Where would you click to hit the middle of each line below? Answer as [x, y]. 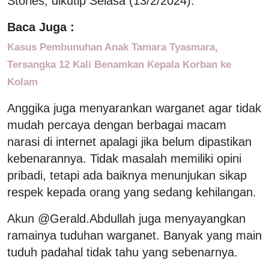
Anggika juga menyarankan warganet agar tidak [134, 108]
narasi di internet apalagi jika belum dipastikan [129, 141]
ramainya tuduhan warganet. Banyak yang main [134, 235]
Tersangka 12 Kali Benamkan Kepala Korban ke [119, 64]
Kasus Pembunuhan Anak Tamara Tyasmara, [113, 47]
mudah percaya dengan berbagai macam [117, 125]
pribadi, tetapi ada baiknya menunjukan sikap [127, 175]
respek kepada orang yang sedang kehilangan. [132, 192]
